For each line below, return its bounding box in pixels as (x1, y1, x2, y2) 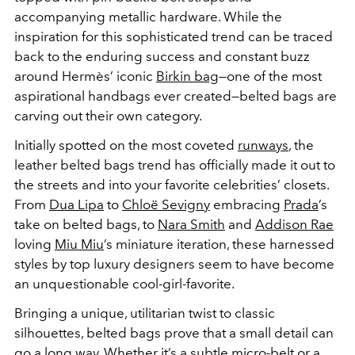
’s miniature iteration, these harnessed (104, 236, 334, 252)
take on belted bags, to (14, 216, 158, 232)
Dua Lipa (49, 197, 104, 212)
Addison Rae (255, 216, 334, 232)
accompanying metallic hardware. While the (14, 9, 282, 25)
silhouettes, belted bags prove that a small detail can (14, 325, 334, 341)
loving (14, 236, 55, 252)
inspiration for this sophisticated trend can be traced (14, 29, 333, 44)
